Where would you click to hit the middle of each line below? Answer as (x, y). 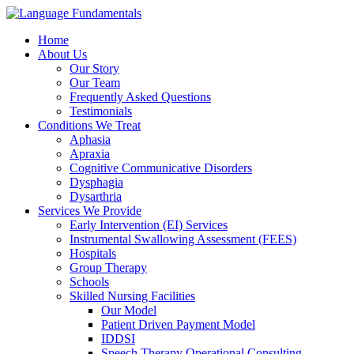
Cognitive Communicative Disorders (161, 168)
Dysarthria (96, 196)
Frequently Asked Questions (140, 97)
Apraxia (90, 154)
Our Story (94, 68)
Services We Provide (90, 211)
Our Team (95, 83)
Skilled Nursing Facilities (132, 296)
